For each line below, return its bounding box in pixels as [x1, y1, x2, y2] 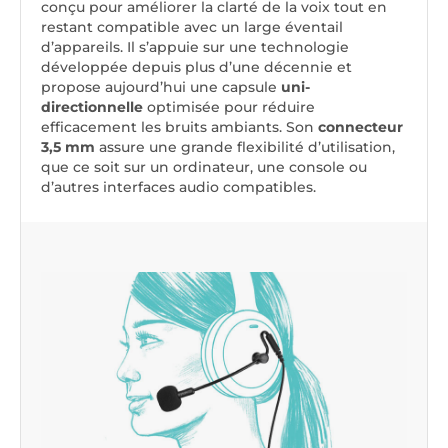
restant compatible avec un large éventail [41, 18, 343, 37]
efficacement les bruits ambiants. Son [41, 118, 318, 137]
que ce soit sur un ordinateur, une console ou [41, 158, 367, 177]
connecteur [318, 118, 403, 137]
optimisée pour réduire [143, 98, 315, 117]
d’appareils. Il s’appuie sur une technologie [41, 38, 349, 57]
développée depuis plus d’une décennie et [41, 58, 352, 77]
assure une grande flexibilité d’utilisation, [95, 138, 395, 157]
